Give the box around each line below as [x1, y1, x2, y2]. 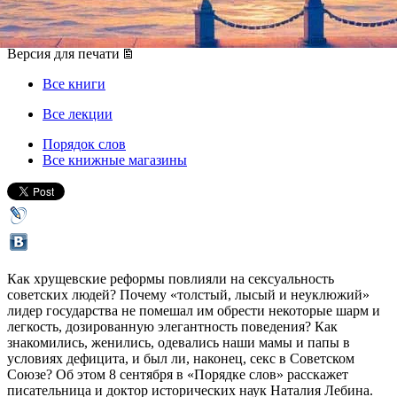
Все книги [43, 75, 105, 91]
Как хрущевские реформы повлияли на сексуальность [7, 270, 334, 286]
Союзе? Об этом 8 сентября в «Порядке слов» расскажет [7, 366, 348, 382]
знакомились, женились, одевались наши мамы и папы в [7, 334, 350, 350]
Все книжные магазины [43, 152, 187, 167]
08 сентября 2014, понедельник [7, 29, 196, 45]
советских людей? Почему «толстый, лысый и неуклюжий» [7, 286, 370, 302]
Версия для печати [7, 45, 120, 61]
